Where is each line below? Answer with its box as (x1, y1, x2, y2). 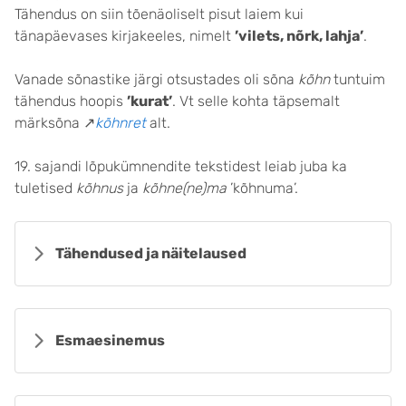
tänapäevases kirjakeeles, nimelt (14, 27, 235, 44)
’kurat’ (127, 92, 172, 110)
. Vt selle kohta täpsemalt (172, 92, 340, 110)
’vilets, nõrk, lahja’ (235, 27, 363, 44)
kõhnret (95, 114, 146, 131)
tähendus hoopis (14, 92, 127, 110)
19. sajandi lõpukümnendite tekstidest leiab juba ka (14, 158, 347, 175)
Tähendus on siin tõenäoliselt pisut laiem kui (14, 5, 304, 23)
